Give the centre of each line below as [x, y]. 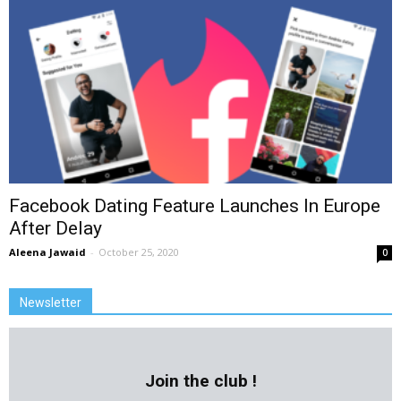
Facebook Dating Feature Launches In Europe [195, 206]
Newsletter [51, 303]
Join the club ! [200, 381]
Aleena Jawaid [47, 252]
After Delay [55, 229]
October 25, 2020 [139, 252]
